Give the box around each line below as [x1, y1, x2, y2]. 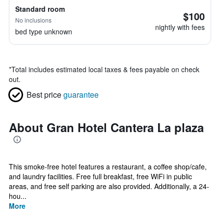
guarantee [63, 89, 99, 100]
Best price [27, 89, 61, 100]
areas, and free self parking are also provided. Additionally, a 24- [9, 181, 209, 191]
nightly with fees [155, 22, 205, 32]
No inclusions [15, 16, 52, 24]
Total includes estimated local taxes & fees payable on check [11, 64, 199, 74]
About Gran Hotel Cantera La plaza [9, 119, 204, 136]
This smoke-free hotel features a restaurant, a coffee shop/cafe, [9, 162, 207, 171]
